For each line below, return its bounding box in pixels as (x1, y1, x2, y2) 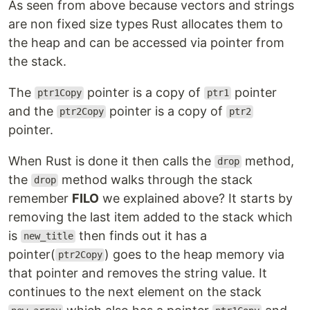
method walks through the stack (58, 172, 253, 187)
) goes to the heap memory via (104, 246, 285, 262)
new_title (23, 230, 73, 242)
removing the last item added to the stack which (8, 209, 293, 224)
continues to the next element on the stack (8, 284, 262, 299)
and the (8, 103, 57, 118)
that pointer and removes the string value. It (8, 265, 267, 280)
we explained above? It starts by (99, 190, 293, 206)
